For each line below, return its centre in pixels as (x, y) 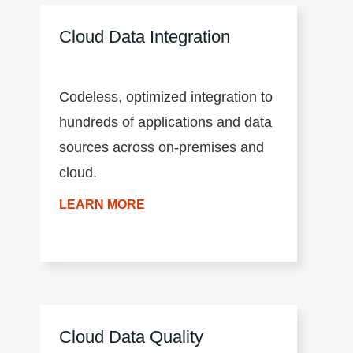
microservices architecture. (144, 48)
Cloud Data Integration (145, 37)
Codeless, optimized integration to (166, 97)
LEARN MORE (102, 205)
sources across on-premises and (162, 148)
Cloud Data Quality (132, 336)
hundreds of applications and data (166, 123)
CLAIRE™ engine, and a (137, 23)
